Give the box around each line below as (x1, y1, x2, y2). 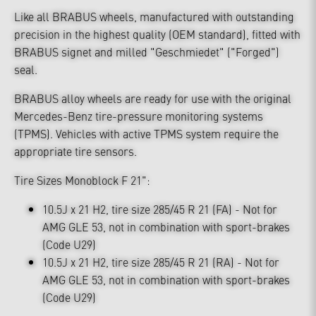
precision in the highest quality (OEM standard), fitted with (14, 26, 300, 42)
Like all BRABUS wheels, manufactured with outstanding (14, 8, 294, 24)
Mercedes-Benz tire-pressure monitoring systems (14, 108, 263, 123)
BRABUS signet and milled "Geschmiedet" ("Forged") (14, 44, 279, 59)
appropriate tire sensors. (14, 143, 137, 159)
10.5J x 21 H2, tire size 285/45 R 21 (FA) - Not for (42, 201, 277, 217)
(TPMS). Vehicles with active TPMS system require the (14, 126, 279, 141)
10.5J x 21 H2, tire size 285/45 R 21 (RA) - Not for (42, 254, 279, 269)
